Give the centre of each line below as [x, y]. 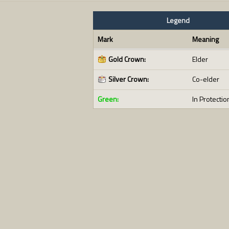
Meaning [205, 39]
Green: [108, 99]
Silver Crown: [128, 79]
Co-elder [205, 79]
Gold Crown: [127, 59]
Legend [178, 20]
